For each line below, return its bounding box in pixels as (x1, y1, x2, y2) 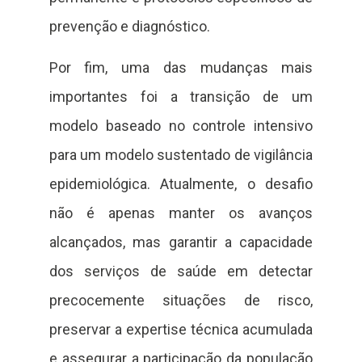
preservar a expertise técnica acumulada (48, 320, 314, 338)
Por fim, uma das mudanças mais (48, 58, 314, 76)
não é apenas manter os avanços (48, 204, 314, 221)
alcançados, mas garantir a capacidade (48, 233, 314, 250)
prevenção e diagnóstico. (48, 18, 210, 36)
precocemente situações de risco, (48, 291, 314, 309)
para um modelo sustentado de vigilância (48, 145, 314, 163)
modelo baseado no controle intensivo (48, 116, 314, 134)
